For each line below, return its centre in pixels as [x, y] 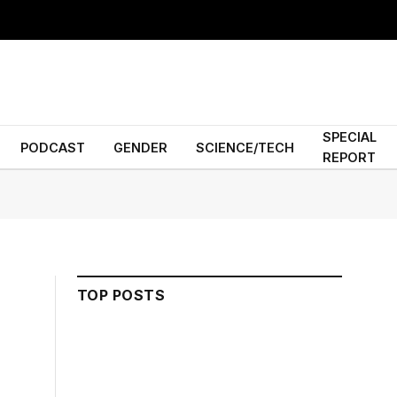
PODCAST [53, 147]
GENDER [140, 147]
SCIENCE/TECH [245, 147]
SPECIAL [350, 137]
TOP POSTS [121, 295]
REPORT [349, 157]
